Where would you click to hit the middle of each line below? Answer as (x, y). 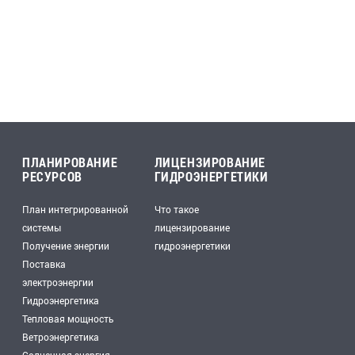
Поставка (44, 264)
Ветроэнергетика (61, 337)
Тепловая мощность (68, 319)
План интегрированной (75, 209)
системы (42, 227)
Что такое (176, 209)
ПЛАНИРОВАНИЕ (70, 162)
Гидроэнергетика (61, 300)
